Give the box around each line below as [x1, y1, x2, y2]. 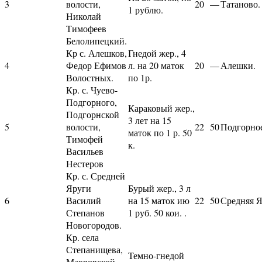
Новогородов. [66, 218, 122, 231]
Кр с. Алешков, [66, 46, 127, 59]
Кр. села [66, 230, 99, 243]
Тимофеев [66, 22, 106, 35]
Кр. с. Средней [66, 169, 125, 182]
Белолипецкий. [66, 34, 127, 47]
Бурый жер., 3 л [128, 181, 191, 194]
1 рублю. [128, 3, 163, 16]
